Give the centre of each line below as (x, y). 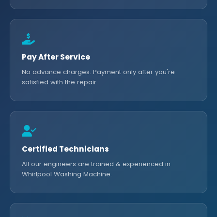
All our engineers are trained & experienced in (96, 164)
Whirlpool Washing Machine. (67, 174)
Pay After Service (56, 57)
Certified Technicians (65, 149)
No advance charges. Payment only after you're (98, 72)
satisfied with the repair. (60, 82)
